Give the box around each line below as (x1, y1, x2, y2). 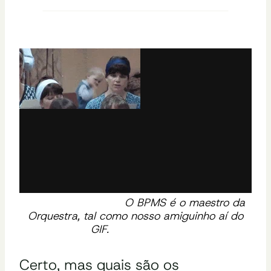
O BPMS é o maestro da (26, 195, 245, 210)
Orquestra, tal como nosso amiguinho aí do (28, 208, 243, 223)
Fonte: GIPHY (116, 221, 180, 237)
